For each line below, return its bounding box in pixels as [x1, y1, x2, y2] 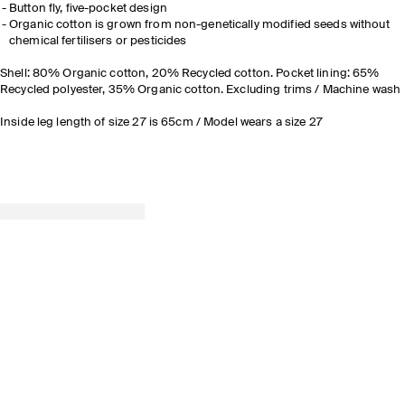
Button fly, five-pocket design [9, 3, 167, 14]
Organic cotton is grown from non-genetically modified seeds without [9, 19, 390, 31]
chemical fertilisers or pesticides [9, 35, 190, 47]
